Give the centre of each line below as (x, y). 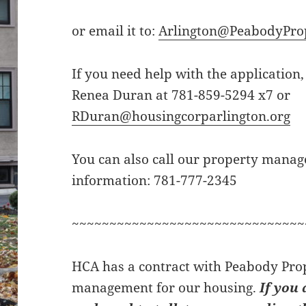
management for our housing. (164, 287)
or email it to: (115, 30)
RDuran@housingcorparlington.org (181, 116)
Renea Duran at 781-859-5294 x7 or (181, 95)
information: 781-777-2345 (155, 180)
